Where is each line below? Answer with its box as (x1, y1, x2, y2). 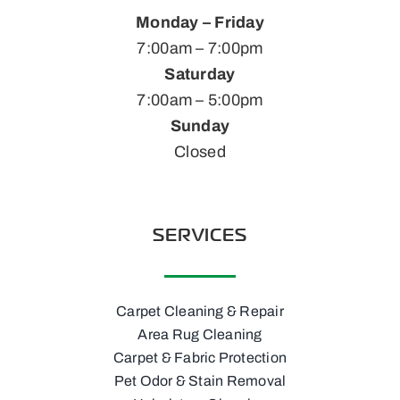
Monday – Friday (135, 12, 265, 31)
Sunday (170, 116, 230, 135)
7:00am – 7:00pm (137, 38, 263, 57)
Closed (174, 142, 226, 161)
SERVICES (153, 223, 247, 245)
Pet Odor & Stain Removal (113, 372, 287, 388)
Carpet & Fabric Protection (112, 349, 287, 365)
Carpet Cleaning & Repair (116, 303, 284, 319)
